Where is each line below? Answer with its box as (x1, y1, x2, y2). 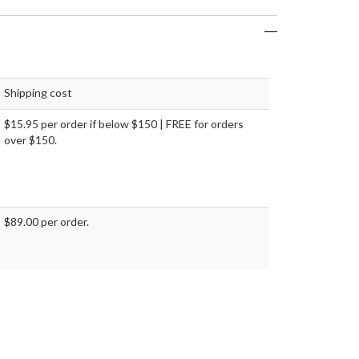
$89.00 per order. (4, 215, 89, 229)
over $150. (4, 133, 57, 147)
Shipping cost (4, 86, 72, 100)
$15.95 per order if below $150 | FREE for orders (4, 117, 244, 131)
